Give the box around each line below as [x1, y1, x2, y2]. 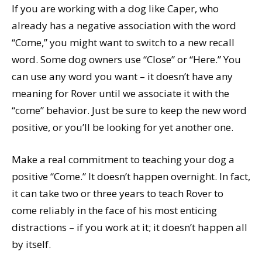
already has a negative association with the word [12, 18, 236, 32]
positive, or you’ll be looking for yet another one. [12, 120, 233, 134]
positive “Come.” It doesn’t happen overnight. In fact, [12, 169, 250, 183]
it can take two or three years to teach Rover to [12, 186, 223, 200]
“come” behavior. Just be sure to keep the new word [12, 103, 247, 117]
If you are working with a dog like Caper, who [12, 1, 219, 15]
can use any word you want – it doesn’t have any [12, 69, 233, 83]
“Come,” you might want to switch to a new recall [12, 35, 235, 49]
